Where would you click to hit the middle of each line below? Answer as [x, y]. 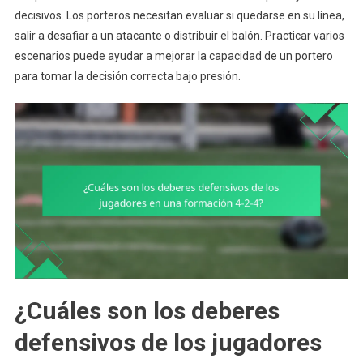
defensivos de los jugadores [168, 342]
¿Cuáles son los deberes [147, 310]
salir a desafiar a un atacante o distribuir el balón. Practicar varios [179, 36]
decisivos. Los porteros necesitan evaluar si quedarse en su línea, [179, 16]
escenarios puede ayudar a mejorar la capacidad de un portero [173, 56]
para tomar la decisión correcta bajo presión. [127, 77]
